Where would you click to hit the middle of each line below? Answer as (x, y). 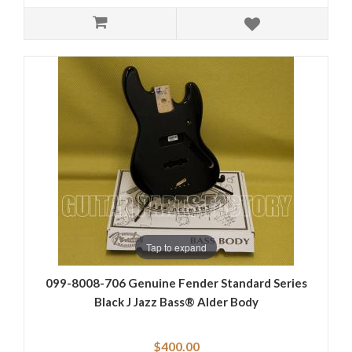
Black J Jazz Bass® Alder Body (176, 302)
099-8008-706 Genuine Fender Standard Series (176, 283)
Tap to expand (176, 247)
